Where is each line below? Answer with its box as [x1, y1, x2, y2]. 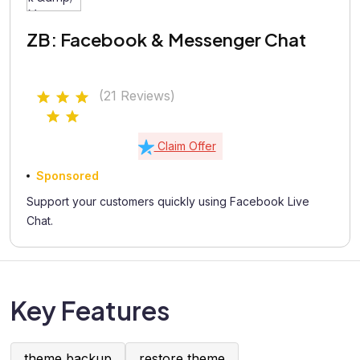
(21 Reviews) [99, 88, 175, 104]
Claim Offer [153, 139, 216, 153]
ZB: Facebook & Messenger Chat [27, 28, 306, 51]
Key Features [10, 294, 170, 326]
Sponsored [36, 169, 99, 182]
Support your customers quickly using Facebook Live [27, 194, 309, 208]
